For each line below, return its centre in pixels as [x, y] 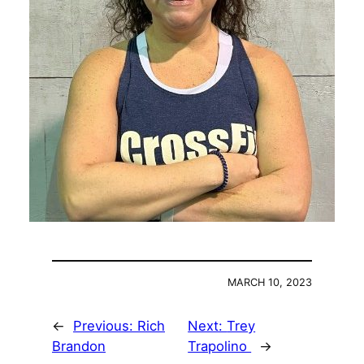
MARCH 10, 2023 [270, 283]
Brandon [79, 347]
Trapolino [220, 347]
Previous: [105, 326]
